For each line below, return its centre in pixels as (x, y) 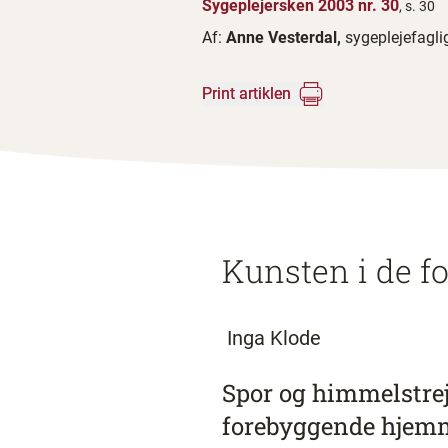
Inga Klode (271, 338)
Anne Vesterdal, (285, 37)
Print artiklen (246, 93)
